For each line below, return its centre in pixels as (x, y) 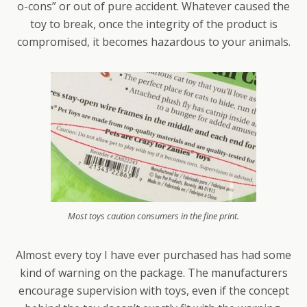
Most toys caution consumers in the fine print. (153, 216)
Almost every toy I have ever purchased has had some (153, 255)
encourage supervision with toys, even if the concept (153, 291)
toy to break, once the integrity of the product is (153, 24)
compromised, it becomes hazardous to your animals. (153, 42)
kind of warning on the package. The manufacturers (153, 273)
